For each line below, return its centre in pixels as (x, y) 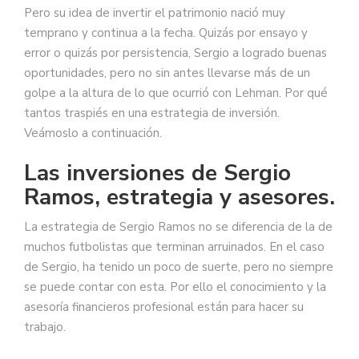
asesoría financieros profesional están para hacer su (164, 307)
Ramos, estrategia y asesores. (179, 198)
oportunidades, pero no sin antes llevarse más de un (167, 73)
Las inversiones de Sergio (157, 173)
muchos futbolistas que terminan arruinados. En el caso (174, 247)
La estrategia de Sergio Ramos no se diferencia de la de (178, 227)
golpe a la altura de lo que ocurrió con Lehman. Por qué (176, 93)
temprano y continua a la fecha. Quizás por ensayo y (166, 32)
